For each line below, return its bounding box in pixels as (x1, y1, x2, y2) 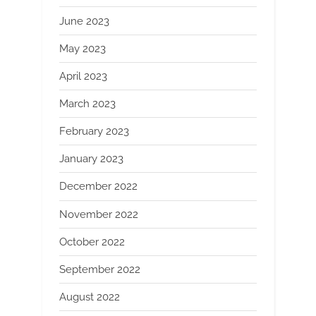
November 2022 (59, 207, 138, 221)
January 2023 (59, 152, 123, 166)
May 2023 (59, 42, 106, 55)
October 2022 (59, 235, 125, 248)
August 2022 (59, 291, 120, 304)
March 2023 (59, 97, 116, 110)
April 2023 (59, 69, 107, 83)
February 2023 (59, 125, 129, 138)
